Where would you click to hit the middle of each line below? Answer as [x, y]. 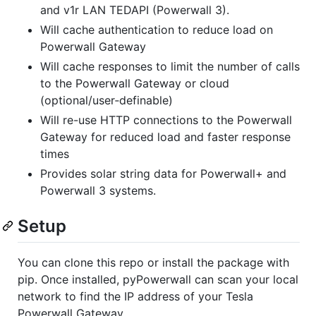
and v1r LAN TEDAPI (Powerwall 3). [135, 10]
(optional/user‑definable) [107, 100]
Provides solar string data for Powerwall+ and [163, 173]
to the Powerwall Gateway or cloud [135, 83]
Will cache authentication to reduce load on [157, 29]
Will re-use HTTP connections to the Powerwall [166, 120]
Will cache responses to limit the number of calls [170, 66]
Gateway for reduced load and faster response [165, 136]
